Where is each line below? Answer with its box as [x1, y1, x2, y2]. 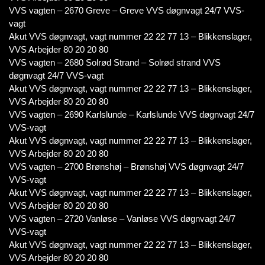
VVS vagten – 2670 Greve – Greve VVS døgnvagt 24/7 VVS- [9, 5, 244, 15]
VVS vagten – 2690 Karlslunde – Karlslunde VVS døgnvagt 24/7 [9, 109, 254, 119]
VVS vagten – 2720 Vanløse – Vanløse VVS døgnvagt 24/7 [9, 214, 235, 224]
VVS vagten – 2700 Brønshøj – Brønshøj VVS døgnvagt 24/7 [9, 161, 244, 172]
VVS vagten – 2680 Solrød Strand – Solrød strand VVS [9, 57, 221, 67]
